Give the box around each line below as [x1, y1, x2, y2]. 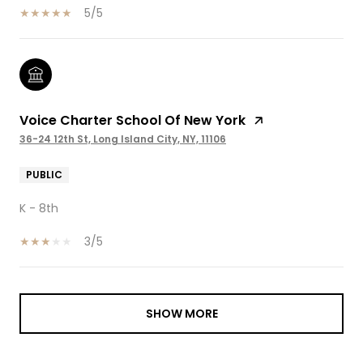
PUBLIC [26, 168, 62, 182]
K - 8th [19, 200, 58, 217]
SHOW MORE [145, 305, 218, 322]
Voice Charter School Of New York [19, 111, 246, 130]
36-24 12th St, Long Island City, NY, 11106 [19, 132, 226, 147]
